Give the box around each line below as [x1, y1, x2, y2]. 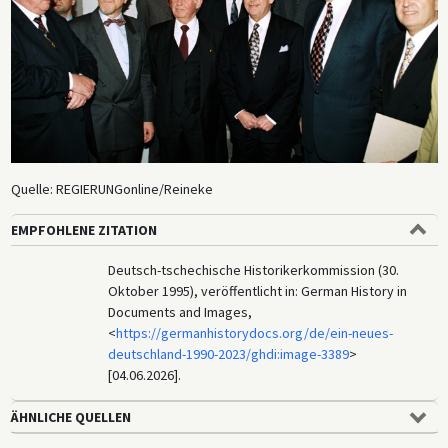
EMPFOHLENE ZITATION [10, 221, 157, 240]
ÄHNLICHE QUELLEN [10, 408, 131, 427]
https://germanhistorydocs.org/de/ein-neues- [116, 324, 394, 343]
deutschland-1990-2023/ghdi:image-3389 [108, 345, 350, 364]
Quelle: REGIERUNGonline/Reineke [10, 180, 213, 199]
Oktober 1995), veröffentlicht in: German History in [108, 282, 408, 301]
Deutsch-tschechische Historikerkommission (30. [108, 261, 400, 280]
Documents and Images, [108, 303, 253, 322]
